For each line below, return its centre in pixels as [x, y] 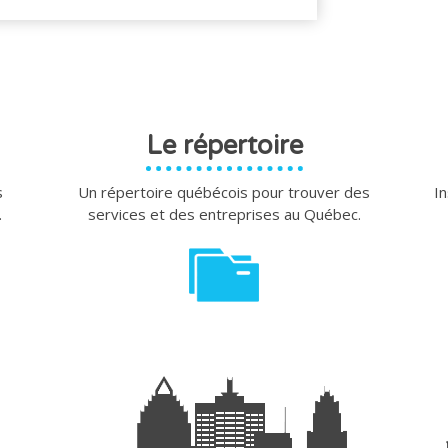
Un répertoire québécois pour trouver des [224, 191]
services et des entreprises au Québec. [224, 213]
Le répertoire [224, 145]
